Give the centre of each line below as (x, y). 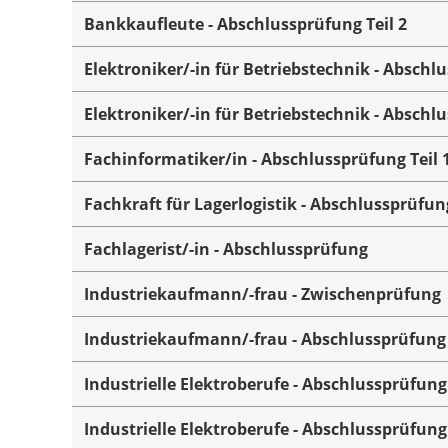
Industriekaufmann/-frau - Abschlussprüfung (265, 338)
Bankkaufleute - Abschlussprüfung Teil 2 (245, 23)
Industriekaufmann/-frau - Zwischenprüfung (262, 293)
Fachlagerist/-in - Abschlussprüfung (226, 248)
